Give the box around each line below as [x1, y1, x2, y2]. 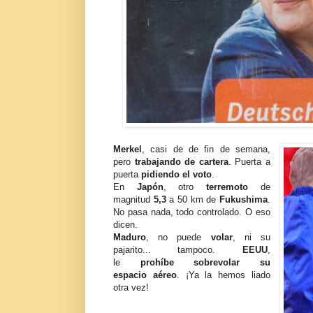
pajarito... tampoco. [113, 244, 242, 255]
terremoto [206, 181, 249, 192]
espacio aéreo [113, 269, 177, 280]
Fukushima [219, 194, 268, 205]
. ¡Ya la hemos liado [176, 269, 270, 280]
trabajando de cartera [131, 156, 228, 167]
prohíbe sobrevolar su [140, 256, 270, 268]
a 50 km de [166, 194, 219, 205]
